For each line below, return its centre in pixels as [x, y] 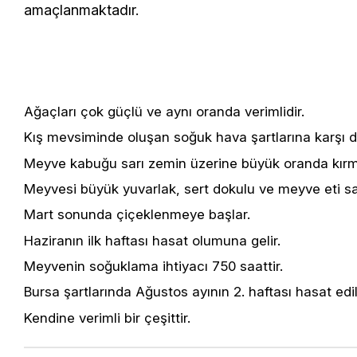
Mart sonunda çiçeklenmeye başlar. [137, 215]
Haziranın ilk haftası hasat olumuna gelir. [152, 240]
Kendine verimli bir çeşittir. [107, 318]
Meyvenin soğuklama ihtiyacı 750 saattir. [153, 266]
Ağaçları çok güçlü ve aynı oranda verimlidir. [164, 111]
